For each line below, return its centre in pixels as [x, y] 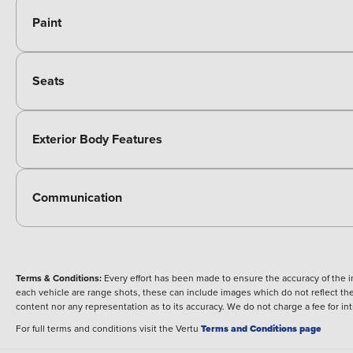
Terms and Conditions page [261, 328]
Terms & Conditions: [59, 277]
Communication [77, 197]
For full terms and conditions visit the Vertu [108, 328]
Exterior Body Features [97, 139]
